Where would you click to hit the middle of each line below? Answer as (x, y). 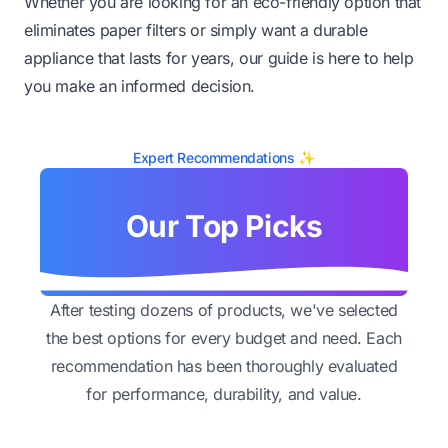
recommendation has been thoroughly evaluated (224, 365)
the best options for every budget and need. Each (224, 337)
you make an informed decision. (140, 85)
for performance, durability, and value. (224, 393)
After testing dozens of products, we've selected (224, 309)
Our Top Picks (224, 225)
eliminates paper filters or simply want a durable (196, 29)
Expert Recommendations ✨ (224, 157)
